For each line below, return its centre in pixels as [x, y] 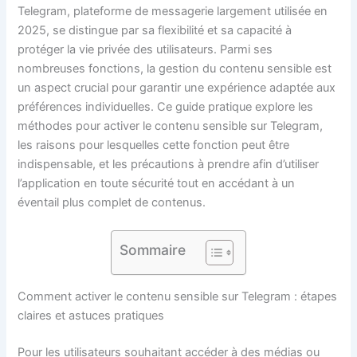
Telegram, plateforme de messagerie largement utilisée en [173, 11]
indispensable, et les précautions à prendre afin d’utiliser [169, 164]
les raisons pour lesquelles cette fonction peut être [154, 145]
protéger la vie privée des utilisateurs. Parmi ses [145, 49]
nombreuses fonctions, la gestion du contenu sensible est [175, 68]
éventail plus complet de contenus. [112, 202]
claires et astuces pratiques [91, 315]
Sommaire [153, 249]
